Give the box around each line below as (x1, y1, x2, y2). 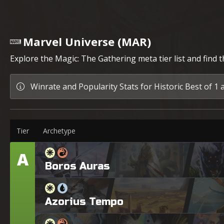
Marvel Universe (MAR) (23, 34, 151, 49)
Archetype (43, 126, 75, 135)
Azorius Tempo (45, 195, 123, 208)
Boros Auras (45, 159, 110, 172)
